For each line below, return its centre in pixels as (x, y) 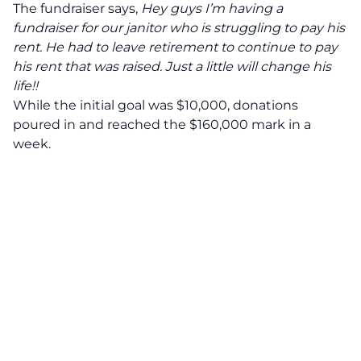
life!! (25, 86)
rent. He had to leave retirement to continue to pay (175, 47)
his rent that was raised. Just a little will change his (172, 66)
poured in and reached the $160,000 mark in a (162, 124)
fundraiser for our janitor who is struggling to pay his (179, 28)
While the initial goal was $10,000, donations (156, 105)
